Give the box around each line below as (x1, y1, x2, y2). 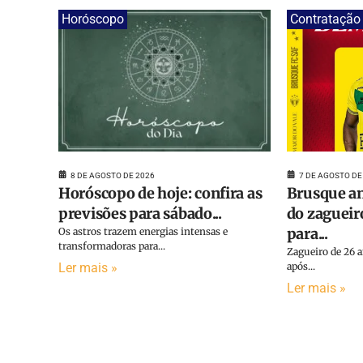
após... (286, 259, 315, 272)
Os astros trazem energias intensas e (58, 224, 228, 237)
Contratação (289, 11, 361, 28)
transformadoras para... (58, 239, 165, 252)
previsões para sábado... (58, 203, 222, 223)
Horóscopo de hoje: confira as (58, 183, 263, 203)
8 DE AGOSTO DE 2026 (70, 170, 155, 180)
